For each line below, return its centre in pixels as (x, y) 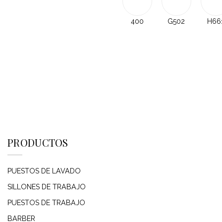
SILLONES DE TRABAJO (47, 187)
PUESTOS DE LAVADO (44, 171)
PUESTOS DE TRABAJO (46, 202)
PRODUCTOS (38, 143)
